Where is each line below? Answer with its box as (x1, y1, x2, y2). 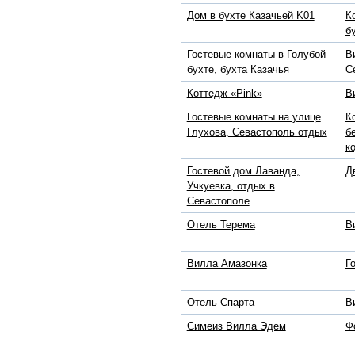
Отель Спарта (186, 296, 254, 309)
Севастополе (186, 195, 250, 208)
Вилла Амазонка (186, 258, 267, 270)
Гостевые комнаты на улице (186, 111, 321, 124)
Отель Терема (186, 219, 255, 231)
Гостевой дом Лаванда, (186, 165, 300, 177)
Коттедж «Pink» (186, 87, 262, 100)
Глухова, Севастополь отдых (186, 126, 327, 139)
